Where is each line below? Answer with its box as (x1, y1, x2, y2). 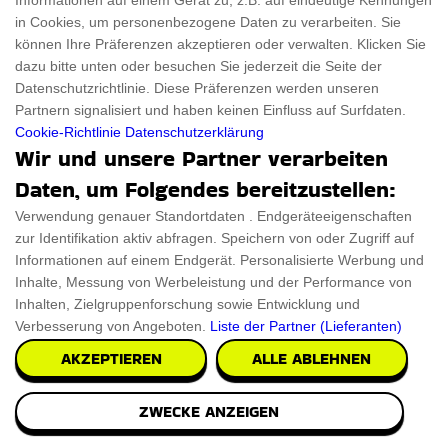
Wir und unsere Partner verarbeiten (15, 143, 388, 174)
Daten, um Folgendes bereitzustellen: (15, 174, 396, 205)
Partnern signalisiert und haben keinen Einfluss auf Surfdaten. (15, 102, 406, 118)
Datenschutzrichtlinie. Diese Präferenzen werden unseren (15, 80, 379, 96)
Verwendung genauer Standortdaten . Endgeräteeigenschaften (15, 208, 412, 224)
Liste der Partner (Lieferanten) (210, 318, 402, 334)
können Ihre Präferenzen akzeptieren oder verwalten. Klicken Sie (15, 36, 426, 52)
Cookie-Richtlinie (15, 124, 121, 140)
